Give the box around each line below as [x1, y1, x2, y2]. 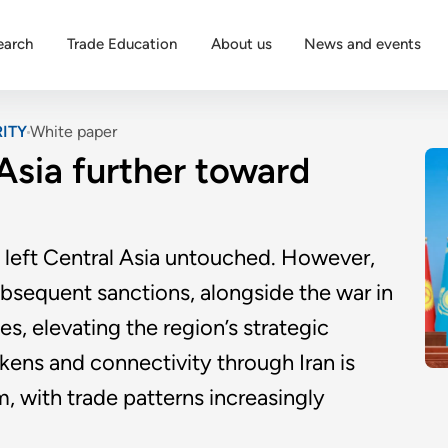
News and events [304, 35, 421, 53]
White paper [30, 122, 118, 141]
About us [211, 35, 272, 53]
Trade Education [67, 35, 177, 53]
